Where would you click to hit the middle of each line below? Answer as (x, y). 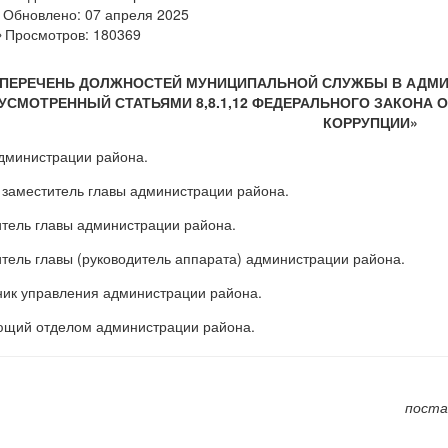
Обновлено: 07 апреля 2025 (95, 14)
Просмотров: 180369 (72, 34)
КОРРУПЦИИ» (370, 122)
